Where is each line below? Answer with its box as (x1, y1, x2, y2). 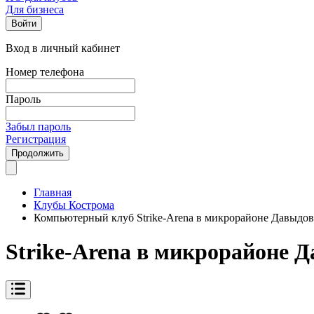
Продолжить (11, 148, 64, 158)
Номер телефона (6, 66, 84, 78)
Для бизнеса (6, 4, 64, 15)
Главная (34, 186, 71, 198)
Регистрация (6, 133, 66, 145)
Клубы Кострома (34, 199, 114, 211)
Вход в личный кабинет (6, 42, 120, 54)
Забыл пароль (6, 121, 71, 132)
